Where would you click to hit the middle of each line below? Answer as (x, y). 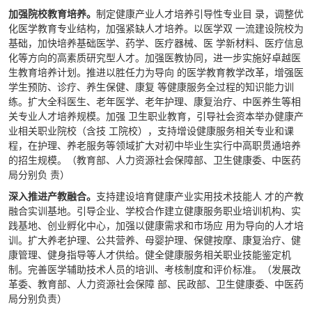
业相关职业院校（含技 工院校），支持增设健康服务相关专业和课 (151, 130)
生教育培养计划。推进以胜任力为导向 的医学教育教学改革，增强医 (156, 72)
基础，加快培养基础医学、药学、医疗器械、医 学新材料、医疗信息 (156, 42)
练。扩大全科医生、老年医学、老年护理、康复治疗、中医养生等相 (155, 101)
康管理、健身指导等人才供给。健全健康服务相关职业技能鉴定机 (150, 254)
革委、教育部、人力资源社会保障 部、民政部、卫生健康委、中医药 (156, 283)
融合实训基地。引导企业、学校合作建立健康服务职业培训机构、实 (155, 210)
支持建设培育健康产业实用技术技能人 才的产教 (200, 196)
